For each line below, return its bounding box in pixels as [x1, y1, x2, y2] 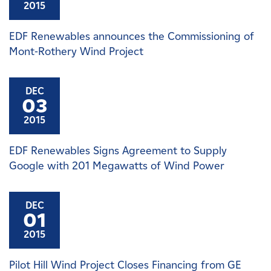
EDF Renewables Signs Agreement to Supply [9, 144, 227, 157]
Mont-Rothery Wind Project [9, 45, 143, 58]
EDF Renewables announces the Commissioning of [9, 30, 254, 43]
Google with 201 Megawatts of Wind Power [9, 159, 224, 172]
